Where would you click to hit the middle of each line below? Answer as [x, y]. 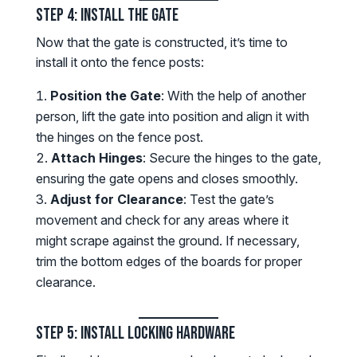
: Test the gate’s [228, 200]
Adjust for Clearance [116, 200]
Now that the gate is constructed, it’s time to [161, 43]
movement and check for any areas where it [162, 220]
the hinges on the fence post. [119, 137]
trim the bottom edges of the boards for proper [169, 262]
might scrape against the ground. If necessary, [167, 241]
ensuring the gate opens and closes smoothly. [167, 179]
